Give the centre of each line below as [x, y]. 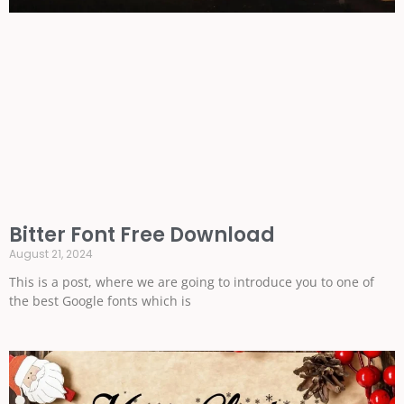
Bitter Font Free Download [142, 235]
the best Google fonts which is [100, 301]
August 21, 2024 [51, 254]
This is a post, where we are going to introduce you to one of [192, 282]
